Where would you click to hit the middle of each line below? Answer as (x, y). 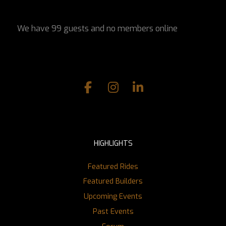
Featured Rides (113, 166)
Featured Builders (113, 182)
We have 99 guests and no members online (97, 29)
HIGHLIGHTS (113, 144)
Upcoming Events (113, 197)
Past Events (113, 211)
